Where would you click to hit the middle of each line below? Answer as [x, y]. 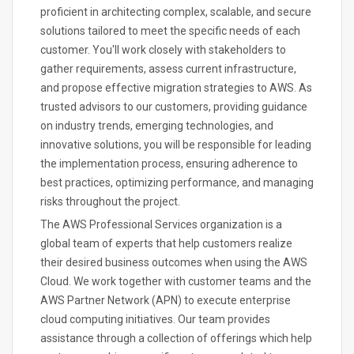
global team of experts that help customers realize [166, 243]
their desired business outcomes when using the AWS [174, 262]
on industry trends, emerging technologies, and [157, 126]
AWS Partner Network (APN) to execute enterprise [166, 300]
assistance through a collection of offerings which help [176, 338]
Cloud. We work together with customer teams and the [176, 281]
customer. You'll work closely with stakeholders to [163, 50]
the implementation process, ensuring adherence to [169, 164]
